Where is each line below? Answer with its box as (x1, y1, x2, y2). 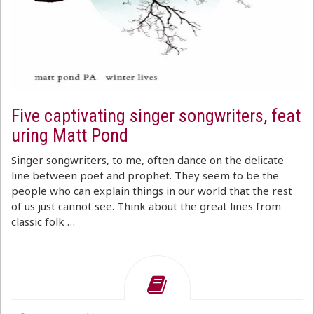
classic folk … (11, 214, 75, 228)
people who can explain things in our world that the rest (11, 184, 292, 198)
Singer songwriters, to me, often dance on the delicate (11, 153, 284, 167)
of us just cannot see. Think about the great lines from (11, 199, 281, 213)
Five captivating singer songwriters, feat (11, 105, 301, 126)
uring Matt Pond (11, 125, 128, 146)
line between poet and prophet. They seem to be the (11, 168, 279, 182)
